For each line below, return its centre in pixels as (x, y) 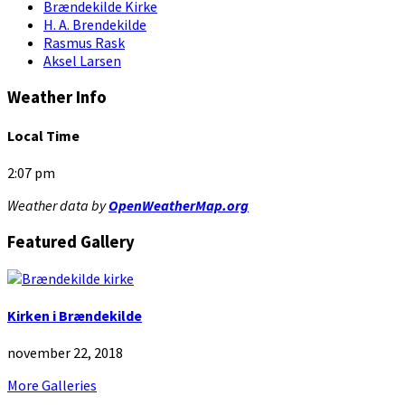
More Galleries (52, 386)
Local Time (43, 135)
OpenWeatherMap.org (179, 206)
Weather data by (58, 206)
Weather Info (57, 97)
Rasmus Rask (84, 42)
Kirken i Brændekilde (75, 315)
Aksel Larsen (82, 60)
